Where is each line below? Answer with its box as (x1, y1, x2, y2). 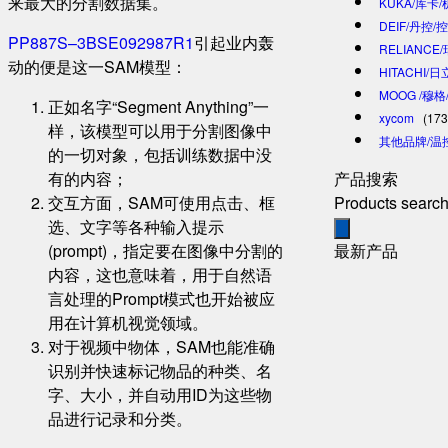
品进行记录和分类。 (48, 406, 192, 430)
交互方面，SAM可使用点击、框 (48, 190, 275, 214)
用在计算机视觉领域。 (48, 310, 208, 334)
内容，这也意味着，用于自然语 (48, 262, 272, 286)
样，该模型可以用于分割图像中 (48, 118, 272, 142)
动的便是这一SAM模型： (8, 54, 187, 78)
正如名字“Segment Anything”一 (48, 94, 269, 118)
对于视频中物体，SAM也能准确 (48, 334, 275, 358)
